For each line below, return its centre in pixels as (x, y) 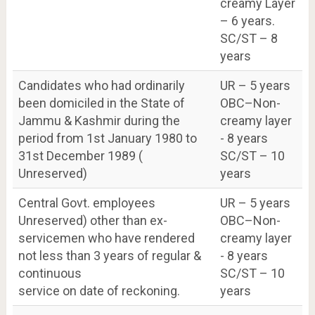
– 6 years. (247, 20)
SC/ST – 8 (249, 38)
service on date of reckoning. (99, 290)
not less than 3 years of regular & (109, 255)
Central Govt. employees (86, 202)
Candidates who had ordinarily (101, 85)
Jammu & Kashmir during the (99, 120)
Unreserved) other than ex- (92, 220)
